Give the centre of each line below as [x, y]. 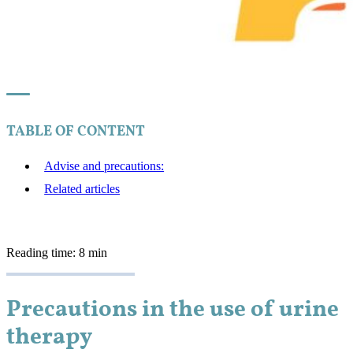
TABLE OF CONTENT [76, 132]
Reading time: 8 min [57, 253]
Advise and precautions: [104, 166]
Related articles [82, 190]
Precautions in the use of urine [173, 310]
